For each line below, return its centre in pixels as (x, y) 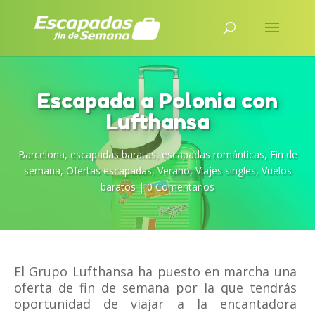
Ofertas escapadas (109, 171)
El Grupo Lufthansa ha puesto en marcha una (155, 271)
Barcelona (41, 154)
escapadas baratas (113, 154)
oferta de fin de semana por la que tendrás (155, 288)
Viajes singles (225, 171)
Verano (173, 171)
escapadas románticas (213, 154)
